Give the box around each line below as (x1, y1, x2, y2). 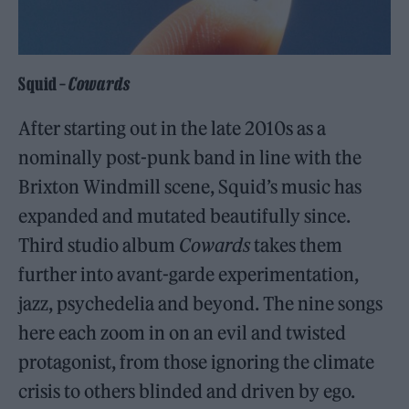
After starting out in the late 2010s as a (18, 117, 327, 140)
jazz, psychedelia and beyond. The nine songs (18, 292, 383, 315)
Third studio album (18, 234, 180, 257)
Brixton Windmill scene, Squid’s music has (18, 175, 362, 198)
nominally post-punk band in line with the (18, 146, 362, 169)
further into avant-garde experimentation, (18, 263, 360, 286)
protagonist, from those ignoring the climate (18, 351, 375, 373)
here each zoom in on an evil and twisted (18, 321, 347, 344)
